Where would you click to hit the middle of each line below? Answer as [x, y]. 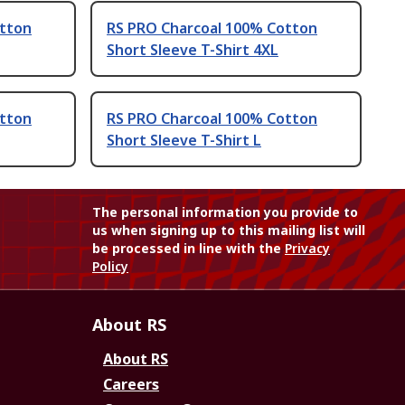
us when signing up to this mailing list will [229, 230]
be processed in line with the [188, 248]
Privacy [307, 248]
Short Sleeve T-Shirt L [184, 140]
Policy [110, 266]
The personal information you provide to [225, 212]
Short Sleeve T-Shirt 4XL [193, 49]
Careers [131, 384]
